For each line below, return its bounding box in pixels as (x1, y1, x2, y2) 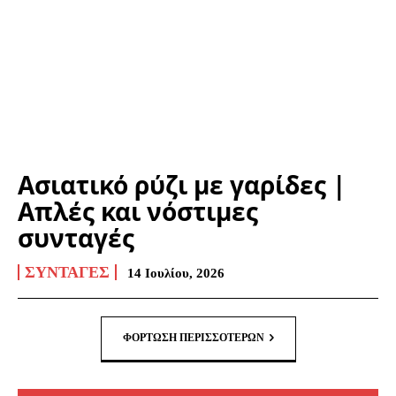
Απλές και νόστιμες (18, 194, 258, 229)
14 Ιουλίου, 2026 (127, 266, 225, 281)
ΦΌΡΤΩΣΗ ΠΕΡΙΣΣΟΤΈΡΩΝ (122, 331, 264, 345)
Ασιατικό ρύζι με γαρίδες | (18, 168, 346, 202)
